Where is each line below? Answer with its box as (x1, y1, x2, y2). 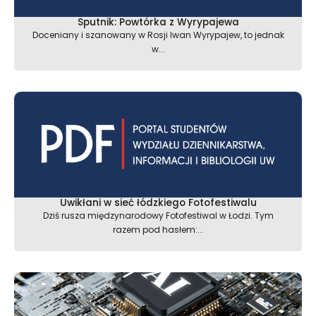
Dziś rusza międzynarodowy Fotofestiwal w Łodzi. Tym (42, 209, 274, 222)
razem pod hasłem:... (112, 224, 204, 236)
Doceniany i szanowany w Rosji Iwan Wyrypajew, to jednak (32, 29, 284, 42)
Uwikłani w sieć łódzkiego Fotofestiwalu (59, 196, 257, 210)
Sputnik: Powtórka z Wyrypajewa (77, 16, 239, 30)
